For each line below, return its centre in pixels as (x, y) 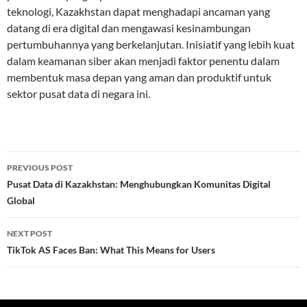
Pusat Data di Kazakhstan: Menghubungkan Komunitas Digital (139, 184)
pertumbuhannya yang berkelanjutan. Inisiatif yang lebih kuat (151, 44)
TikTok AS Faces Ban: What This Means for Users (111, 250)
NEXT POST (29, 233)
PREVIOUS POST (40, 168)
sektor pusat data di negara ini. (78, 94)
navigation (49, 186)
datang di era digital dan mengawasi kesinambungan (129, 28)
